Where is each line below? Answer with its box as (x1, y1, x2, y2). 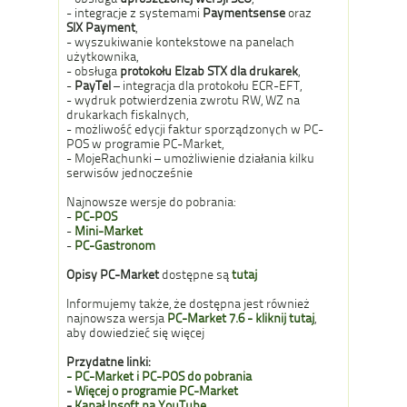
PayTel (74, 78, 111, 93)
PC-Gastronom (74, 238, 155, 253)
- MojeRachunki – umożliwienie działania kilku (66, 151, 314, 165)
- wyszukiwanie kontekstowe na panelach (66, 35, 294, 49)
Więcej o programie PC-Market (74, 383, 238, 398)
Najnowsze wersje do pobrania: (66, 194, 235, 209)
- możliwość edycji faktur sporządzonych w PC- (66, 122, 323, 136)
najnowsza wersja (66, 311, 167, 325)
